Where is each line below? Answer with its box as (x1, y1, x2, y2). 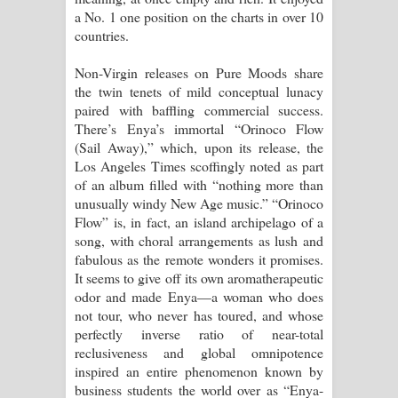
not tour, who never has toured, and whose (75, 305, 323, 324)
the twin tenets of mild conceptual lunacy (75, 81, 323, 100)
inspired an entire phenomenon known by (75, 361, 323, 380)
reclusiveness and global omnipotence (75, 342, 323, 362)
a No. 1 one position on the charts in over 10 (75, 6, 323, 26)
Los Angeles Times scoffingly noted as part (75, 155, 323, 175)
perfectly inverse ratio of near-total (75, 323, 323, 343)
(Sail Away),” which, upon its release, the (75, 137, 323, 156)
